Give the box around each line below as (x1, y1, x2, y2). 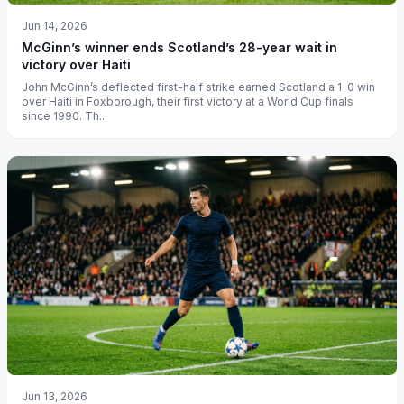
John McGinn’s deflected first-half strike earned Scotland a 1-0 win (22, 80, 375, 95)
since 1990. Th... (22, 109, 107, 124)
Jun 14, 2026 (22, 19, 87, 33)
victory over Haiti (22, 57, 131, 73)
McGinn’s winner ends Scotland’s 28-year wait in (22, 40, 337, 56)
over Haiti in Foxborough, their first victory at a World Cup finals (22, 95, 353, 109)
